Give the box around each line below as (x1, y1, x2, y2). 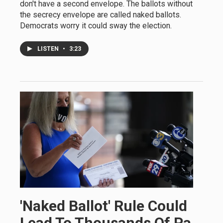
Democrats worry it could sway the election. (20, 20, 172, 30)
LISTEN (37, 45, 60, 52)
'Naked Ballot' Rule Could (20, 197, 187, 215)
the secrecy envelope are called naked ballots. (20, 9, 181, 19)
